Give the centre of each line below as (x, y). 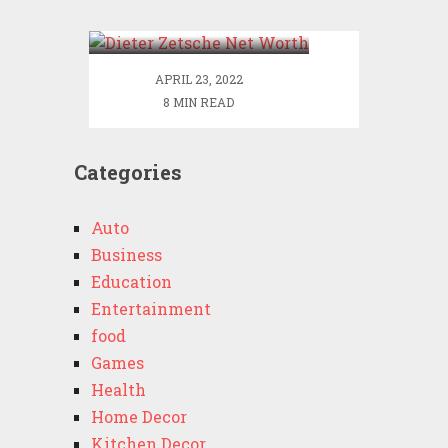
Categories (127, 172)
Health (118, 389)
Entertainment (150, 308)
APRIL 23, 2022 (198, 79)
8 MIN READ (199, 102)
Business (126, 254)
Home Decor (138, 416)
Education (131, 281)
